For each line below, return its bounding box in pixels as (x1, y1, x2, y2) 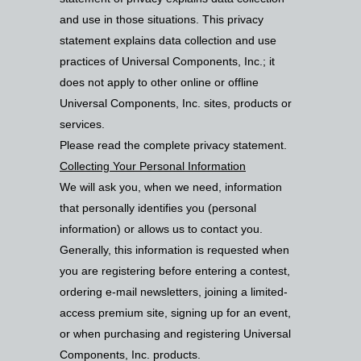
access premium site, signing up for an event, (60, 306, 291, 320)
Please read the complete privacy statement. (60, 139, 287, 152)
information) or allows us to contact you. (60, 222, 263, 236)
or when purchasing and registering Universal (60, 327, 291, 341)
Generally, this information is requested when (60, 243, 289, 257)
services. (60, 118, 105, 131)
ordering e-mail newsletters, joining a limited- (60, 285, 288, 299)
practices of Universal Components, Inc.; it (60, 55, 275, 68)
